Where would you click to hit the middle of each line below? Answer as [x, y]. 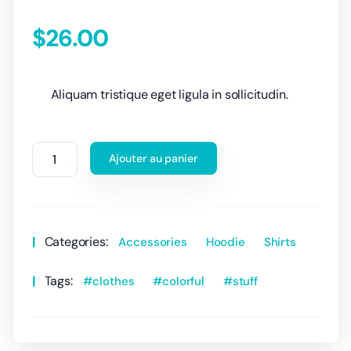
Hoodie [225, 242]
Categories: [78, 241]
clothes [114, 281]
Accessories [153, 242]
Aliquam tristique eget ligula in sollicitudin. [169, 94]
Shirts [280, 242]
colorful [184, 281]
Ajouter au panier [153, 158]
